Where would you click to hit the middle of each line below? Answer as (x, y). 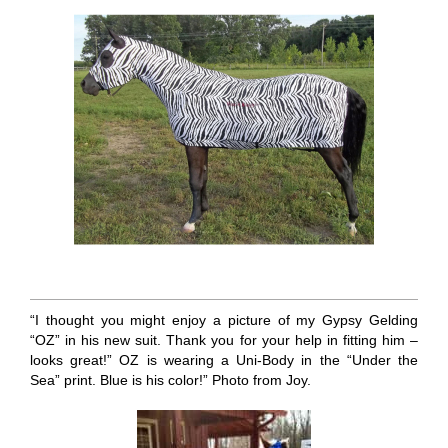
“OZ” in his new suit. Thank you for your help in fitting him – (224, 339)
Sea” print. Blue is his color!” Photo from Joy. (170, 379)
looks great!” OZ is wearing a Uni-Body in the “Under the (224, 359)
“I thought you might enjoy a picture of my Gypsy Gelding (224, 319)
